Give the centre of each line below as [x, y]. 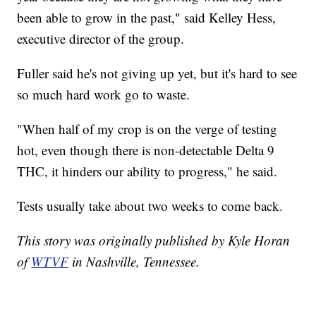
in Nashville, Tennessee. [134, 261]
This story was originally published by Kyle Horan [154, 240]
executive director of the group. [101, 38]
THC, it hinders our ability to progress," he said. [147, 171]
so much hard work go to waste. [104, 94]
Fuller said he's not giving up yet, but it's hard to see [157, 73]
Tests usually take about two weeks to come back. [150, 205]
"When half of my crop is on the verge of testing [147, 128]
